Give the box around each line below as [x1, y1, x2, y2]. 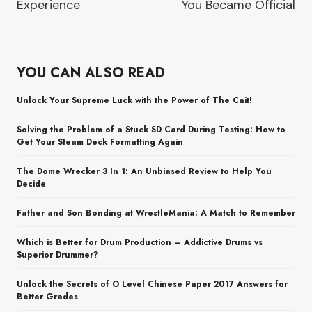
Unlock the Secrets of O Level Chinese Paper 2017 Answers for [17, 278, 288, 291]
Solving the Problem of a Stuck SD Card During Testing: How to [17, 123, 286, 136]
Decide [17, 178, 46, 191]
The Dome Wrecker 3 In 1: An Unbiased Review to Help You [17, 165, 272, 178]
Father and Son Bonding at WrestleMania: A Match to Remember [17, 207, 295, 220]
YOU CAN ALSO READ [17, 63, 165, 84]
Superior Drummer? [17, 249, 99, 262]
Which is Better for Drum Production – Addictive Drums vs [17, 236, 263, 249]
